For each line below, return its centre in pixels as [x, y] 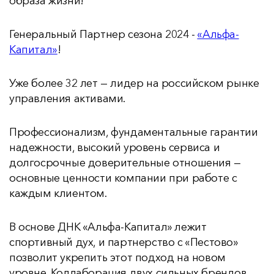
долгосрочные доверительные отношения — [125, 163]
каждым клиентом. [58, 193]
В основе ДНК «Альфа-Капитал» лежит [108, 227]
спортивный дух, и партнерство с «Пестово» [124, 242]
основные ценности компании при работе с [123, 178]
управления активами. [68, 98]
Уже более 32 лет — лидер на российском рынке [134, 83]
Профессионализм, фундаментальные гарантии [134, 132]
